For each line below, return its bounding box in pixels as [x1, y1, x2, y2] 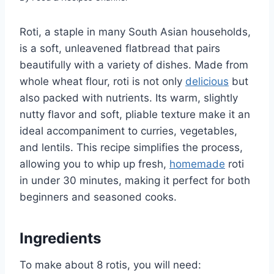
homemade [169, 158, 225, 171]
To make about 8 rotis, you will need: [20, 259, 201, 272]
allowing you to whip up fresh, [20, 158, 169, 171]
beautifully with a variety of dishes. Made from [20, 59, 248, 72]
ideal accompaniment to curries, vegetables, [20, 125, 237, 138]
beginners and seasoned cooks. [20, 191, 177, 204]
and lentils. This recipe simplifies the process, [20, 141, 243, 154]
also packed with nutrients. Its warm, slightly [20, 92, 238, 105]
